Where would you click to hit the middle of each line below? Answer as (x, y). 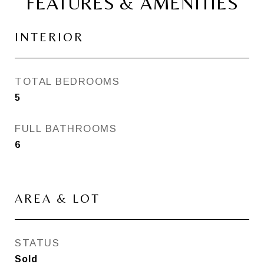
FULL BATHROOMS (66, 129)
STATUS (37, 243)
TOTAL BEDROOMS (67, 82)
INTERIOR (49, 37)
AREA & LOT (57, 199)
